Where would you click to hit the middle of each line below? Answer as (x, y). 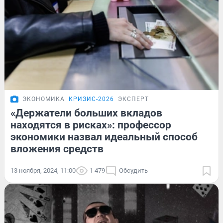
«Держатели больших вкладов (86, 113)
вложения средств (57, 149)
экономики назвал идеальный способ (104, 137)
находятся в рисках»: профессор (91, 125)
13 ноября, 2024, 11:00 (43, 170)
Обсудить (133, 170)
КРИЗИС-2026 (91, 99)
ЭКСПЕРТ (133, 99)
